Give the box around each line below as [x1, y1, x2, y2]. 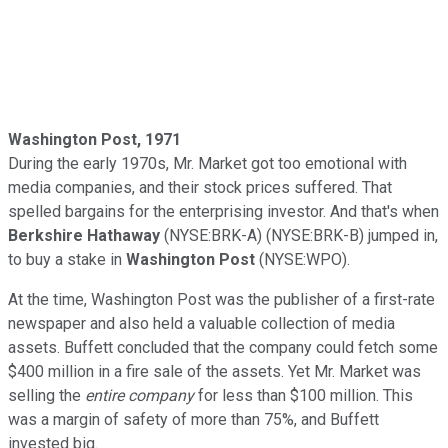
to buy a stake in [8, 249, 122, 269]
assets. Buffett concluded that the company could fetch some [8, 337, 438, 357]
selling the [8, 385, 85, 405]
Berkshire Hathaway [8, 225, 164, 245]
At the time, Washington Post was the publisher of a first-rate [8, 289, 435, 309]
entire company [85, 385, 194, 405]
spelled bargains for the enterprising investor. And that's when [8, 201, 439, 221]
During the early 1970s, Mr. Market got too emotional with [8, 153, 407, 173]
